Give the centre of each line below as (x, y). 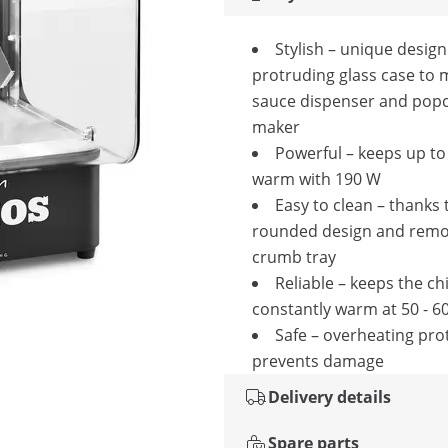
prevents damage (318, 361)
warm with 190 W (316, 179)
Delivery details (329, 397)
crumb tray (294, 257)
